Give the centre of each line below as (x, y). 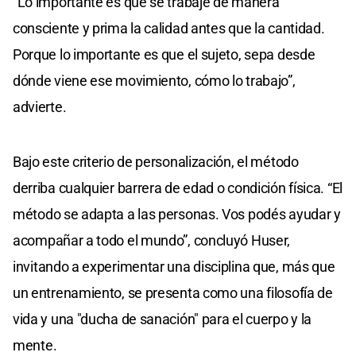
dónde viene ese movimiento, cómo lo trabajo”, (154, 81)
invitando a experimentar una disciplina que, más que (174, 267)
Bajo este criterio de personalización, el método (156, 162)
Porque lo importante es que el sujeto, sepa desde (164, 55)
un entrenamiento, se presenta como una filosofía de (173, 293)
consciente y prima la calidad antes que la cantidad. (169, 29)
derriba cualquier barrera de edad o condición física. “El (178, 188)
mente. (35, 346)
